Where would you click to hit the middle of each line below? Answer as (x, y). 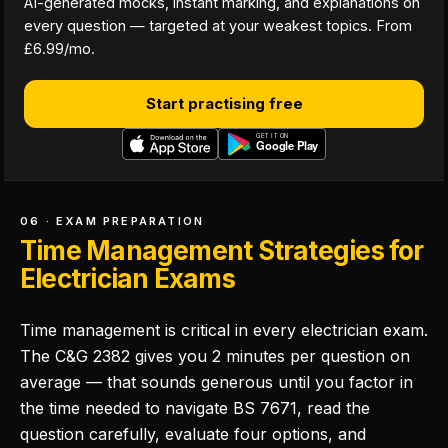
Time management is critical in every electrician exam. (224, 330)
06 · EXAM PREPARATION (112, 221)
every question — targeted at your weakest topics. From (218, 25)
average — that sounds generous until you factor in (216, 382)
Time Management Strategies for (222, 250)
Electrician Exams (127, 278)
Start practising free (224, 103)
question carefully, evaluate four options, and (193, 434)
